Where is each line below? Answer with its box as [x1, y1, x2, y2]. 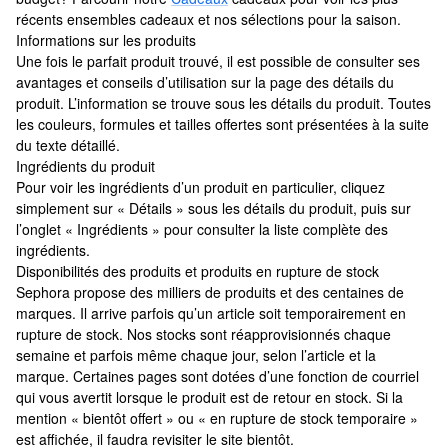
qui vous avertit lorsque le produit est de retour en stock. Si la [16, 387, 403, 407]
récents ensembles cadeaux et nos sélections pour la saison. [16, 9, 401, 29]
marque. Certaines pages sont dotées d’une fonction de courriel [16, 366, 419, 386]
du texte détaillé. [16, 135, 120, 155]
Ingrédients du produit [16, 156, 155, 176]
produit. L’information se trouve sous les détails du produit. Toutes [16, 93, 431, 113]
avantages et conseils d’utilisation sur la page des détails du [16, 72, 394, 92]
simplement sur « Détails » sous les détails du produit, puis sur [16, 198, 411, 218]
